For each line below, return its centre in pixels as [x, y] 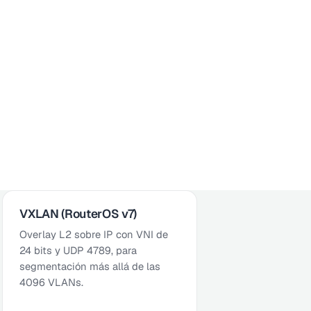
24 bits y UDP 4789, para [78, 250]
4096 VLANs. [52, 282]
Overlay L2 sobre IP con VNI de [94, 234]
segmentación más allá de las [90, 266]
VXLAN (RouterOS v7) [78, 213]
